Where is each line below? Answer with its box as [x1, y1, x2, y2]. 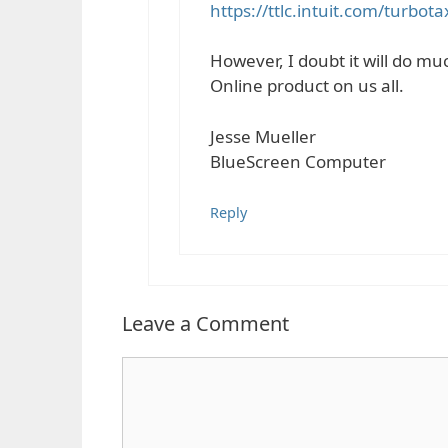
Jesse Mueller [209, 124, 316, 148]
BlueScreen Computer [209, 149, 386, 173]
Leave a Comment [122, 309, 289, 337]
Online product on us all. [209, 74, 404, 98]
